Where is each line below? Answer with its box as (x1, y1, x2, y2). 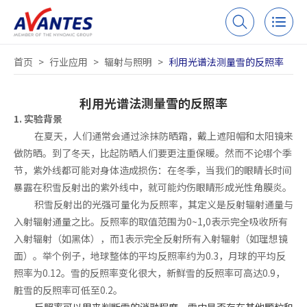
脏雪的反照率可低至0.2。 (14, 282, 123, 297)
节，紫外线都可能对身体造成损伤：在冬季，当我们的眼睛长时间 (14, 162, 292, 177)
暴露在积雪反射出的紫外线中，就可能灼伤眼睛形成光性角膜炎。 (14, 180, 292, 194)
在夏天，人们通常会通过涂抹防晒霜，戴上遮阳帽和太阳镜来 (34, 128, 293, 143)
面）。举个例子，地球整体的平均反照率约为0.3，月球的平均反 (14, 248, 286, 262)
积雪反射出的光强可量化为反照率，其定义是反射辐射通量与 (34, 197, 293, 211)
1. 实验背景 (14, 111, 62, 125)
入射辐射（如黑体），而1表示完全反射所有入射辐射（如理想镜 (14, 231, 288, 245)
